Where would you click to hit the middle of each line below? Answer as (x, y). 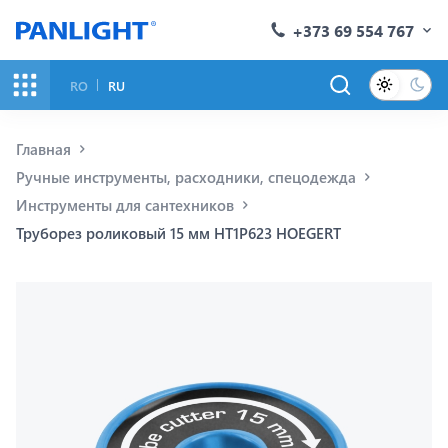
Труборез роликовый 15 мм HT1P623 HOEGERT (178, 233)
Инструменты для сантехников (125, 205)
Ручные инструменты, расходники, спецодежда (186, 177)
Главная (43, 149)
